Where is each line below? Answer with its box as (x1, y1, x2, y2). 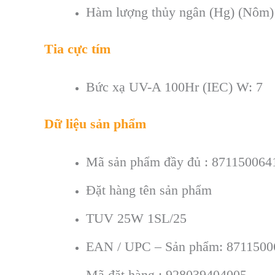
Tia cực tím (44, 41, 110, 57)
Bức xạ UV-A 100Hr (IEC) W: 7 (86, 79, 263, 95)
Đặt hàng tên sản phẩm (86, 182, 212, 198)
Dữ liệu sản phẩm (44, 115, 146, 131)
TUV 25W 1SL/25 (86, 210, 187, 226)
